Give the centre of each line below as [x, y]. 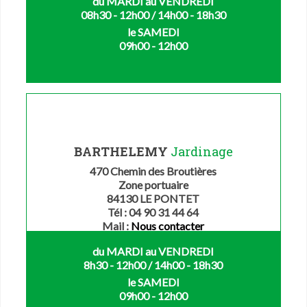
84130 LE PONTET [153, 199]
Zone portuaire [153, 185]
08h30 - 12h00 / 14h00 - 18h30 [153, 15]
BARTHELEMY [122, 152]
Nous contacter [168, 226]
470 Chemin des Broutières [153, 171]
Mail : [117, 226]
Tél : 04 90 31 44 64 [153, 212]
